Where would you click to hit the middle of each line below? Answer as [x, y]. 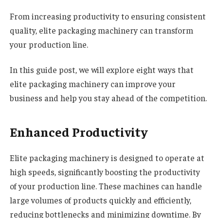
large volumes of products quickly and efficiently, [100, 200]
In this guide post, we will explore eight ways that [102, 69]
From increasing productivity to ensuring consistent [108, 16]
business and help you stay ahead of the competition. [108, 98]
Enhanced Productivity [79, 132]
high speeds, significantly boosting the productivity [105, 172]
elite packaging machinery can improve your [93, 83]
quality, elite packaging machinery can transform [101, 30]
